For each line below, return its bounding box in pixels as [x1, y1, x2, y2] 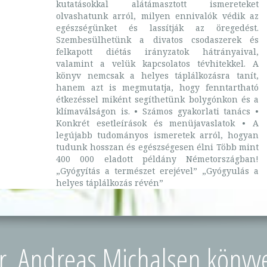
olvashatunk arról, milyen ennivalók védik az [56, 10, 259, 21]
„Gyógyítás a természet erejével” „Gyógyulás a [56, 165, 259, 176]
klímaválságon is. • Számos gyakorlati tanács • [56, 105, 259, 117]
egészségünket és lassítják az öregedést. [56, 22, 259, 33]
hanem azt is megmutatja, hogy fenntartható [56, 82, 259, 93]
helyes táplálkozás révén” [56, 177, 163, 188]
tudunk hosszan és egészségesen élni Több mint [56, 141, 259, 153]
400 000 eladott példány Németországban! [56, 153, 259, 164]
